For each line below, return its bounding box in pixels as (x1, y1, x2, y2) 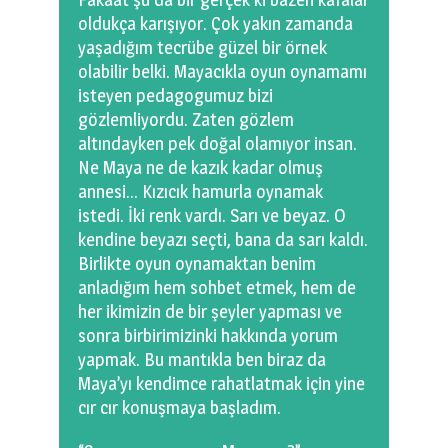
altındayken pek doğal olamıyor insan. (78, 133, 357, 155)
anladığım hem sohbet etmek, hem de (78, 277, 356, 299)
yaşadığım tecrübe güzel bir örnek (78, 37, 327, 59)
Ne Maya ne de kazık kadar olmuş (78, 157, 323, 179)
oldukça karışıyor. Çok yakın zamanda (78, 13, 353, 35)
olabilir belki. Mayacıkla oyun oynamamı (78, 61, 367, 83)
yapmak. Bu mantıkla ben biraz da (78, 349, 326, 371)
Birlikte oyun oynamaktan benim (78, 253, 316, 275)
